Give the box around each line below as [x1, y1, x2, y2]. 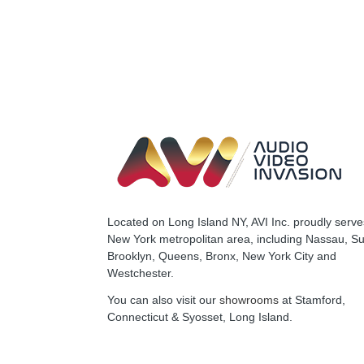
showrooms [219, 293, 279, 307]
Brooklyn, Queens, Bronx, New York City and [107, 249, 336, 263]
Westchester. [107, 266, 174, 280]
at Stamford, [279, 293, 345, 307]
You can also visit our [107, 293, 219, 307]
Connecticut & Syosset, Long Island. [107, 310, 292, 324]
